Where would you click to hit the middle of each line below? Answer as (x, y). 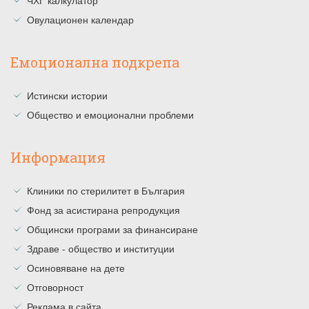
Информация (58, 158)
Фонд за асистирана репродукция (103, 210)
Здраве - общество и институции (101, 249)
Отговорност (55, 287)
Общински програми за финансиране (112, 229)
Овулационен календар (80, 20)
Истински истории (67, 96)
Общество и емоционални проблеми (110, 115)
